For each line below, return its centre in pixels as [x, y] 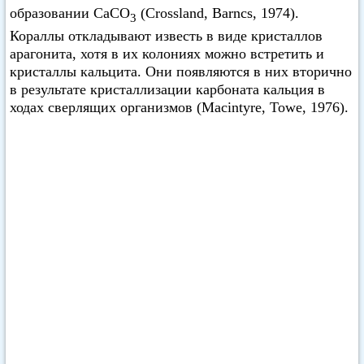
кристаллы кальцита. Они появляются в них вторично [181, 71]
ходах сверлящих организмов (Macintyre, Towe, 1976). [179, 107]
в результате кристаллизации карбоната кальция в [167, 89]
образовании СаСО [70, 13]
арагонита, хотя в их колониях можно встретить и [167, 53]
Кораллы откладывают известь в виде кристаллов [166, 35]
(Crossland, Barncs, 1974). [218, 13]
